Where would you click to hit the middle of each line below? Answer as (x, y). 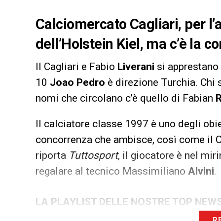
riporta (52, 155)
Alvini (201, 171)
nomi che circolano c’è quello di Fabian (126, 98)
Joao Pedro (79, 82)
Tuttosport (93, 155)
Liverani (137, 66)
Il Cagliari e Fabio (76, 66)
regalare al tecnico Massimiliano (112, 171)
